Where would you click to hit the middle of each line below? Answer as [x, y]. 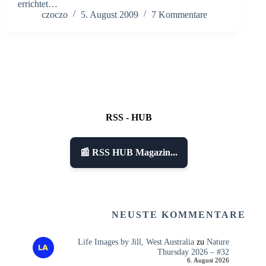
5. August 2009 [110, 14]
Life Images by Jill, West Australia [136, 242]
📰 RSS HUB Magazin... [129, 153]
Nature [218, 242]
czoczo [55, 14]
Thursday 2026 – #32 [193, 252]
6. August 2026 [208, 261]
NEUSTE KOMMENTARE [179, 215]
